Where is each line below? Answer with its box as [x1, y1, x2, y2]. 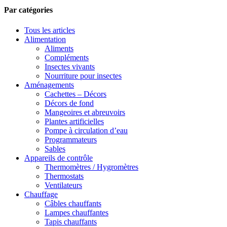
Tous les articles [24, 25, 75, 34]
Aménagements [24, 80, 74, 89]
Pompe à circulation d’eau [45, 126, 128, 135]
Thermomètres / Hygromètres [45, 162, 138, 171]
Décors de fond [45, 98, 94, 107]
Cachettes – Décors [45, 89, 106, 98]
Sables [45, 144, 65, 153]
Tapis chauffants [45, 217, 97, 226]
